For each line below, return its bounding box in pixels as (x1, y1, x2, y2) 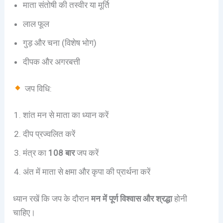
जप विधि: (22, 83, 52, 94)
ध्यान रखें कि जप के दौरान (13, 193, 92, 204)
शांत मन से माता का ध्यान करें (23, 110, 109, 120)
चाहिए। (13, 207, 36, 218)
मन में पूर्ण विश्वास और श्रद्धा (91, 193, 173, 204)
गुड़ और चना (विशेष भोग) (23, 38, 97, 48)
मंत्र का (23, 148, 49, 158)
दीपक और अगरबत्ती (23, 57, 81, 67)
